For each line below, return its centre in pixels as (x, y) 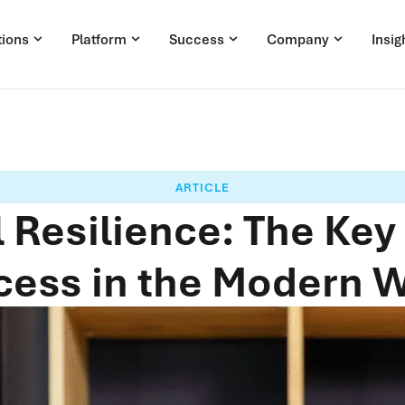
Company (298, 39)
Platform (99, 39)
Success (197, 39)
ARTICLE (202, 187)
